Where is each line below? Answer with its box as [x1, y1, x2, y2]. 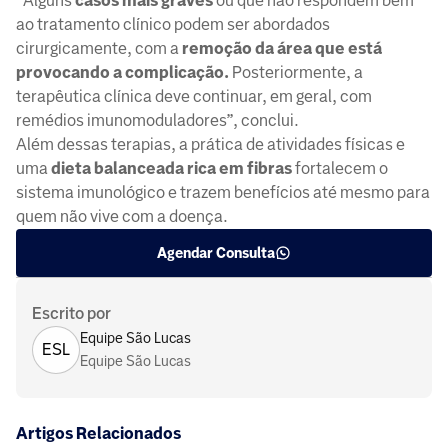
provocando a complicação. [16, 63, 229, 83]
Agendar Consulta [157, 245, 275, 262]
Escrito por [32, 304, 111, 324]
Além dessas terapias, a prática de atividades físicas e [16, 135, 405, 155]
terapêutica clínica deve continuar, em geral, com [16, 87, 372, 107]
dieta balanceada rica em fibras [51, 159, 292, 179]
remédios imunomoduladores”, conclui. [16, 111, 299, 131]
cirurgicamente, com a [16, 39, 182, 59]
